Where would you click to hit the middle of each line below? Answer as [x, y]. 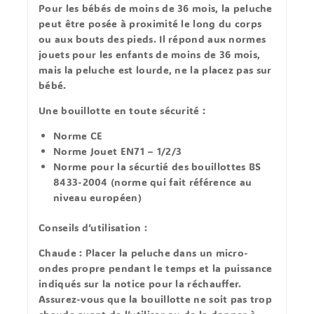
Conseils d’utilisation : [93, 227]
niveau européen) [97, 197]
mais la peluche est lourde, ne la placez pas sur [155, 69]
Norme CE [78, 135]
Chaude [57, 252]
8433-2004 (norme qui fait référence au [153, 182]
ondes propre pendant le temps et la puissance [156, 268]
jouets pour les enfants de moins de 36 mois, [150, 54]
